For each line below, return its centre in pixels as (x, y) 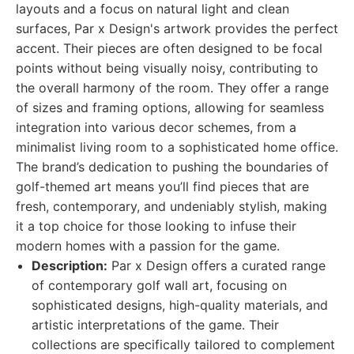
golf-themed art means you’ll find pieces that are (162, 186)
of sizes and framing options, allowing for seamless (170, 107)
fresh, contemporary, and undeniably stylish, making (171, 206)
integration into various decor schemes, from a (156, 127)
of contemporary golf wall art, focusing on (159, 285)
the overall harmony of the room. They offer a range (172, 88)
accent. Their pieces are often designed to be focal (169, 48)
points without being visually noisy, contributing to (167, 68)
